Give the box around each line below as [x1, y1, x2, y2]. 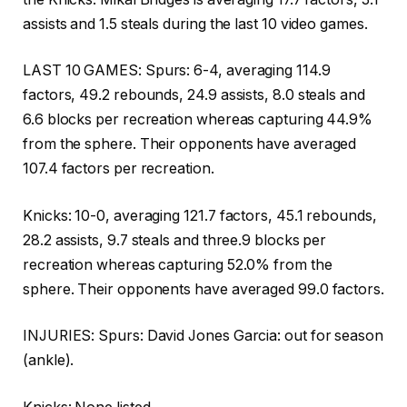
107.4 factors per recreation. [23, 160, 214, 178]
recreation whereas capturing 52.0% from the [23, 255, 333, 273]
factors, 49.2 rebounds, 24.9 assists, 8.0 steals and [23, 86, 365, 104]
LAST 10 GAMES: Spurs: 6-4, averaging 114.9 [23, 62, 331, 80]
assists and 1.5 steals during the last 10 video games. [23, 15, 368, 33]
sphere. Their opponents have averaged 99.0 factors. [23, 280, 384, 298]
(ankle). [23, 352, 74, 370]
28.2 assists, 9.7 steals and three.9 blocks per [23, 231, 327, 249]
